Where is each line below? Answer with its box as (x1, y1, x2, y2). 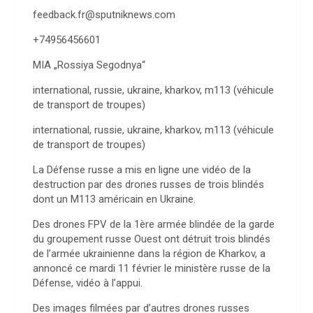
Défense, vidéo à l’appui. (33, 276, 143, 289)
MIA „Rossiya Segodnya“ (33, 58, 145, 71)
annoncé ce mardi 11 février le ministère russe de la (33, 261, 270, 275)
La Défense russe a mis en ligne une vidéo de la (33, 163, 251, 176)
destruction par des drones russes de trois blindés (33, 177, 264, 191)
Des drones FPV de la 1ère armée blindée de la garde (33, 217, 275, 231)
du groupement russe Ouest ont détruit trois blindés (33, 232, 270, 245)
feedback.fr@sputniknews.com (33, 8, 175, 21)
